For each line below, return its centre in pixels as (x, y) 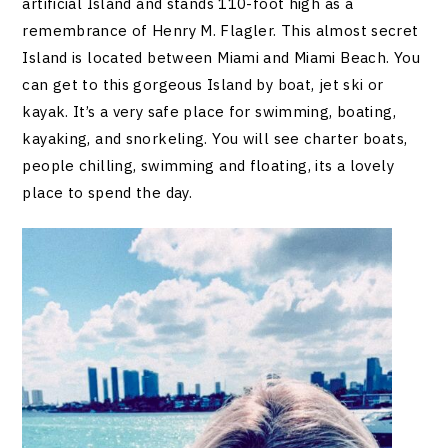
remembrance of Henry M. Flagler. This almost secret (220, 30)
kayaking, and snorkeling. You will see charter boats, (215, 138)
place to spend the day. (107, 192)
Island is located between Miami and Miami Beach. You (221, 57)
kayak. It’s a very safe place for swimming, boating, (209, 111)
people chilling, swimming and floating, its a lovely (208, 165)
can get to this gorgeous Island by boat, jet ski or (203, 84)
